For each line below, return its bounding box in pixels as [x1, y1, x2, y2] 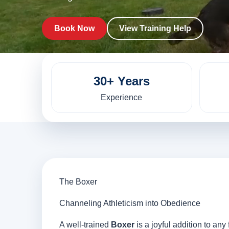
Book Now [54, 24, 95, 33]
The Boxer [59, 177, 97, 187]
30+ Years [93, 74, 150, 88]
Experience [101, 93, 143, 102]
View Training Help [119, 24, 191, 33]
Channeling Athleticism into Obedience [59, 199, 200, 208]
